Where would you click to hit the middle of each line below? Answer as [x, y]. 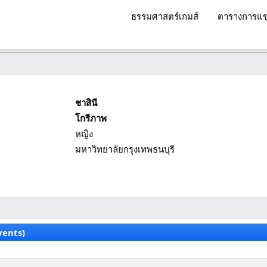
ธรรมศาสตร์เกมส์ [165, 16]
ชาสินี [87, 103]
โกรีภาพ [91, 118]
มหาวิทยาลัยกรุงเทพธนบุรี [125, 149]
